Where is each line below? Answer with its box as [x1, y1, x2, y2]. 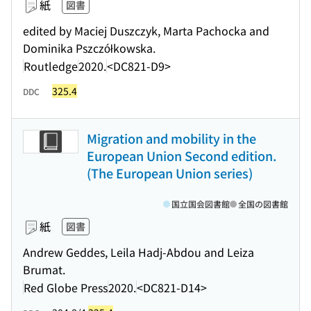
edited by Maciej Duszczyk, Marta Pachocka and [23, 22, 269, 39]
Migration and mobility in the [87, 129, 256, 147]
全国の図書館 [238, 198, 288, 210]
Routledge [24, 57, 78, 74]
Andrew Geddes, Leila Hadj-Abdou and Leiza [23, 244, 254, 260]
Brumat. [23, 261, 65, 278]
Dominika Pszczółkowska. [23, 40, 155, 56]
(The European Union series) [87, 164, 253, 182]
